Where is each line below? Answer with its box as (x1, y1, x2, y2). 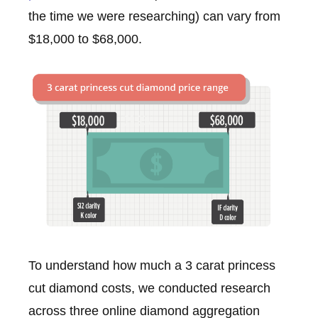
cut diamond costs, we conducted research (28, 280, 270, 295)
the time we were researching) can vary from (28, 9, 280, 24)
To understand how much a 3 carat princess (28, 258, 275, 273)
